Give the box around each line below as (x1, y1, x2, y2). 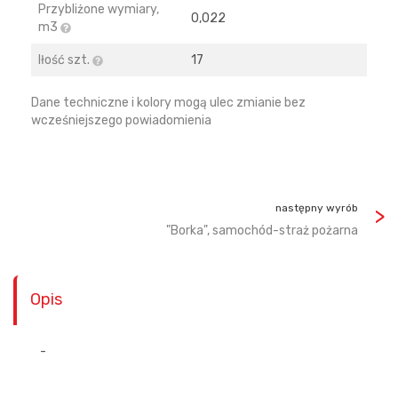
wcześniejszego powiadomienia (31, 113, 211, 128)
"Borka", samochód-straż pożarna (166, 223, 358, 238)
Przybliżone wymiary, (38, 2, 159, 17)
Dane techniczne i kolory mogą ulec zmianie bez (31, 95, 306, 110)
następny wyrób (275, 202, 358, 214)
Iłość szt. (38, 52, 92, 68)
